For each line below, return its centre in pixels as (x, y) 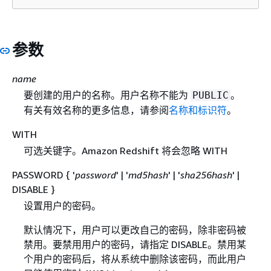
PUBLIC (210, 95)
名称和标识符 (198, 110)
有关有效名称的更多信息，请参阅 (96, 110)
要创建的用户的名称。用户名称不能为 (107, 95)
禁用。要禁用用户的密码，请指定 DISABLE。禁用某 (135, 244)
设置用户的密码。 (62, 205)
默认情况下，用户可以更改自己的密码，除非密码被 (135, 230)
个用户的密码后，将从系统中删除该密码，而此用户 (135, 259)
